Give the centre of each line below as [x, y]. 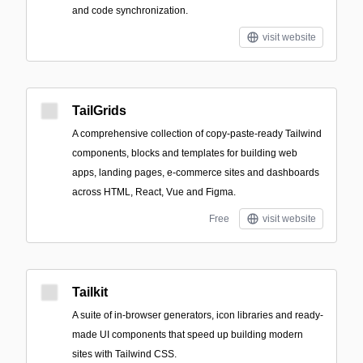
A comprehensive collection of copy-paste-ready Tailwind [197, 134]
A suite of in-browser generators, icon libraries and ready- [198, 315]
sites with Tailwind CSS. [124, 354]
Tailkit [90, 292]
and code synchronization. [130, 11]
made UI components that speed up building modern [188, 335]
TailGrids [99, 111]
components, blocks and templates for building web [185, 153]
